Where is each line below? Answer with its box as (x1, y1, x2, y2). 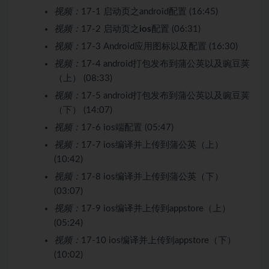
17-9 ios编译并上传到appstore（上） (81, 204, 231, 213)
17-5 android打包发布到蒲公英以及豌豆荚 (81, 91, 250, 100)
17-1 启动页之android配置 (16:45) (81, 7, 218, 16)
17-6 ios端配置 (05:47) (81, 122, 174, 132)
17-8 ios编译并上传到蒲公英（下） (81, 172, 223, 181)
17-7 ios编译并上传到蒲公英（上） (81, 140, 223, 150)
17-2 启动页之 (81, 24, 139, 34)
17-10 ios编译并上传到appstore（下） (81, 235, 236, 245)
